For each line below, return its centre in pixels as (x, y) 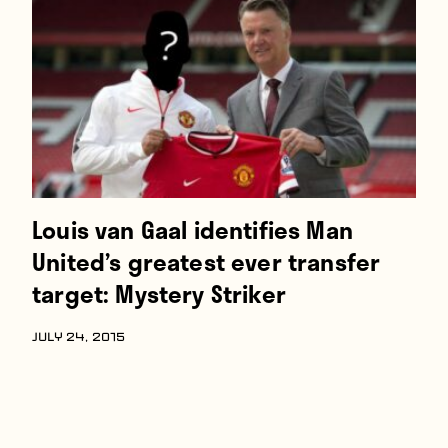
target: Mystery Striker (159, 293)
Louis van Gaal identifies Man (192, 229)
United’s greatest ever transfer (206, 261)
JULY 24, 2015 (79, 338)
